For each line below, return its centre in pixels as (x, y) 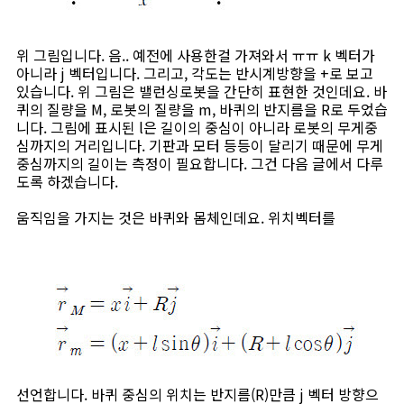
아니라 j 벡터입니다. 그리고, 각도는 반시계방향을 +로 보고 (195, 73)
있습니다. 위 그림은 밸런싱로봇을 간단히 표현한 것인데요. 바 (202, 91)
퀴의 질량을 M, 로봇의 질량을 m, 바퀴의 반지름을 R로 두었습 (202, 109)
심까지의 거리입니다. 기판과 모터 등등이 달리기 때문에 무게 (200, 145)
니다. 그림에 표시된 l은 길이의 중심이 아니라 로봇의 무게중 (197, 127)
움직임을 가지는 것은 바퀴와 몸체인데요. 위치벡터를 (176, 217)
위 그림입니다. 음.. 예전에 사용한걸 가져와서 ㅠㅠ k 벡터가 (196, 55)
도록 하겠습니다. (67, 181)
